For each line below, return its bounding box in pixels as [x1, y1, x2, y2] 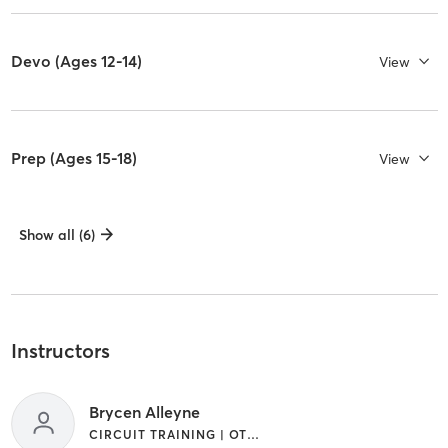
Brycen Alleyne [88, 401, 200, 422]
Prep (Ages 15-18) [10, 148, 137, 169]
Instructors [10, 338, 110, 364]
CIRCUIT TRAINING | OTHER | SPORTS [246, 426, 259, 442]
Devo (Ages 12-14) [10, 51, 142, 72]
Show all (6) [18, 226, 95, 245]
